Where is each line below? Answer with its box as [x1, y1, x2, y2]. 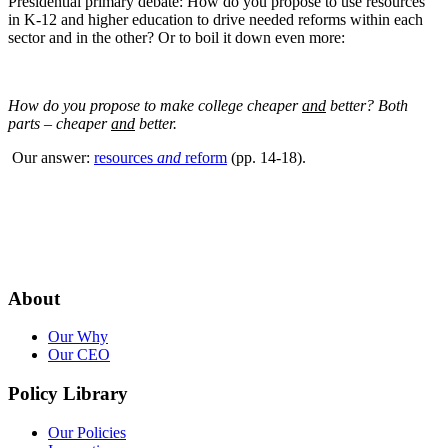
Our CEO [48, 346, 110, 364]
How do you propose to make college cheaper [8, 96, 302, 114]
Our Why [48, 328, 108, 346]
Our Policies [48, 423, 126, 441]
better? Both [326, 96, 408, 114]
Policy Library [8, 383, 128, 405]
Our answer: [12, 148, 94, 166]
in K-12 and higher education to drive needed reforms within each [8, 10, 423, 28]
